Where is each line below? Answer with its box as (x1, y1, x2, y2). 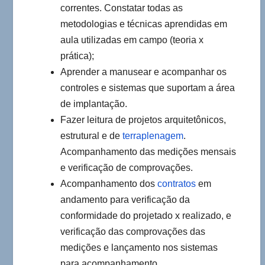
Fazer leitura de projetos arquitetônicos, (60, 115, 226, 125)
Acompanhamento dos (60, 179, 157, 189)
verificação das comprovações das (60, 227, 205, 237)
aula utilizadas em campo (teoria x (60, 35, 203, 46)
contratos (157, 179, 196, 189)
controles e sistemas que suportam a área (60, 83, 235, 93)
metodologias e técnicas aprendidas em (60, 19, 227, 30)
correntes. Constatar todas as (60, 3, 183, 14)
